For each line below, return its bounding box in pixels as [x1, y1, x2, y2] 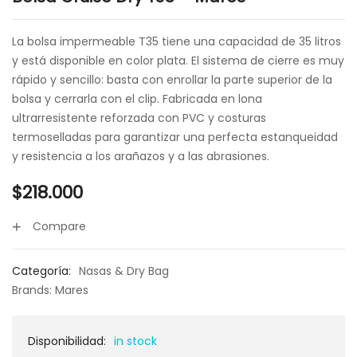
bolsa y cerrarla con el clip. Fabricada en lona [12, 91, 262, 107]
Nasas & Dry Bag [79, 263, 169, 279]
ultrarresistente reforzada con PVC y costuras [12, 110, 266, 126]
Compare [33, 218, 86, 234]
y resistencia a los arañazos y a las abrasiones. [12, 148, 269, 164]
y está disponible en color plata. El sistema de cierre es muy [12, 53, 344, 69]
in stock [114, 333, 157, 349]
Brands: [12, 282, 55, 298]
